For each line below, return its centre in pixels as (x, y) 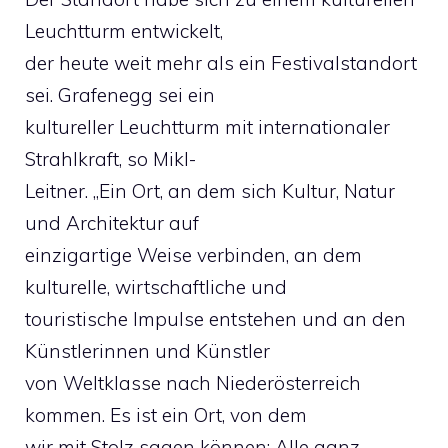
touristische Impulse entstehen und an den (215, 319)
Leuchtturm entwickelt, (124, 31)
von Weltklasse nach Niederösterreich (193, 383)
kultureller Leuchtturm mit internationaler (207, 127)
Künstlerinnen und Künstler (147, 351)
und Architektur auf (112, 223)
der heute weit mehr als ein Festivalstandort (221, 63)
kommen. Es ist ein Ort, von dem (166, 415)
